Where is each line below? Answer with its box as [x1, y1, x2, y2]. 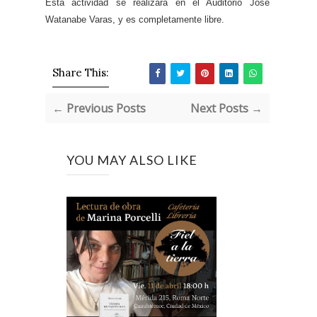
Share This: [52, 66, 109, 80]
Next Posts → [190, 100, 263, 117]
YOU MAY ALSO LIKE [67, 152, 197, 168]
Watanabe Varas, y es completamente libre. [45, 14, 224, 25]
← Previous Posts [52, 100, 146, 117]
